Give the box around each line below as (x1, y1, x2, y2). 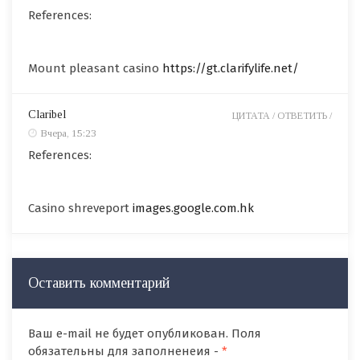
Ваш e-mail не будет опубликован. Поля (28, 326, 261, 342)
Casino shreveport (28, 201, 133, 216)
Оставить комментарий (28, 275, 170, 292)
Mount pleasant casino (28, 61, 162, 76)
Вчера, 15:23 (40, 127, 96, 140)
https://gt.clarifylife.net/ (162, 61, 299, 76)
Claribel (28, 108, 66, 121)
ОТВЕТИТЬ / (277, 110, 332, 122)
